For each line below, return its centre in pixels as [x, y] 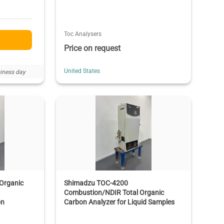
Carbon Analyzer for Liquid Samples [119, 202]
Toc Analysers [82, 34]
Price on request [92, 48]
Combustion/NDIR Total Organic [114, 192]
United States [82, 71]
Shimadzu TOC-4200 [96, 183]
